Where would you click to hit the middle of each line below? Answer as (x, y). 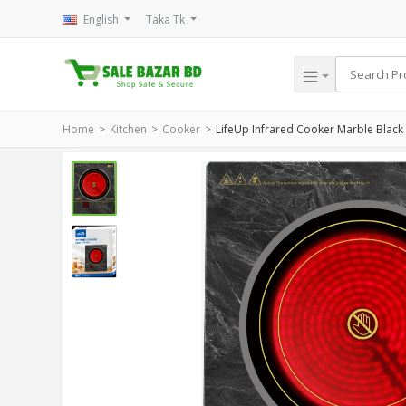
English (101, 19)
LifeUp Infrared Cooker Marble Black (309, 130)
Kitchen (128, 130)
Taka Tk (167, 19)
